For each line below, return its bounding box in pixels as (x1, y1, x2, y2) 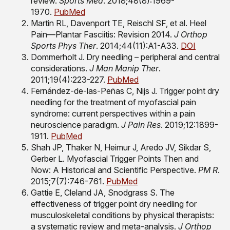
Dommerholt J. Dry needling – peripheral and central (31, 52, 220, 63)
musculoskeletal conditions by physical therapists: (31, 210, 214, 221)
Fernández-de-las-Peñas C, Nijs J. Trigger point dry (31, 86, 219, 97)
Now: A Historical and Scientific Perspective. (31, 165, 198, 176)
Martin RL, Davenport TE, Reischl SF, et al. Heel (31, 18, 206, 29)
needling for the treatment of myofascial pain (31, 97, 196, 108)
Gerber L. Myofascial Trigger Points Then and (31, 154, 199, 164)
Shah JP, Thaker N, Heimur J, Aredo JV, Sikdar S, (31, 142, 211, 153)
